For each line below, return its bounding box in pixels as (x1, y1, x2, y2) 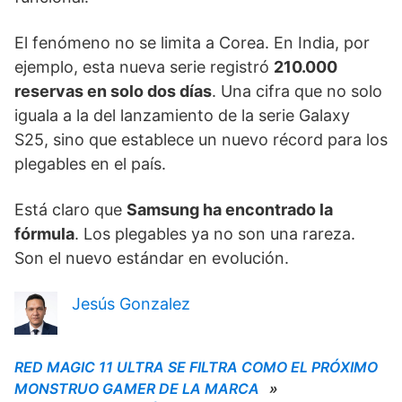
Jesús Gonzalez (72, 294, 190, 313)
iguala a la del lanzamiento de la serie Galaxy (14, 106, 350, 125)
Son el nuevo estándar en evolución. (14, 249, 289, 267)
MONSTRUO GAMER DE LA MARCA (14, 380, 259, 398)
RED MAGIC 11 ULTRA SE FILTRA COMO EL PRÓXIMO (14, 358, 378, 376)
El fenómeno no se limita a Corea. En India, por (14, 33, 370, 52)
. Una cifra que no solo (212, 82, 382, 100)
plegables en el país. (14, 154, 166, 173)
